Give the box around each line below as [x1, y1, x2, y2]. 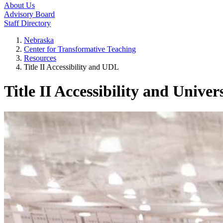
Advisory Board [4, 10, 55, 18]
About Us [4, 1, 35, 9]
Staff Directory [4, 19, 51, 27]
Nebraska [24, 36, 54, 44]
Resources [24, 54, 56, 62]
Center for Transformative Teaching [24, 45, 136, 53]
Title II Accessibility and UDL [24, 63, 119, 71]
